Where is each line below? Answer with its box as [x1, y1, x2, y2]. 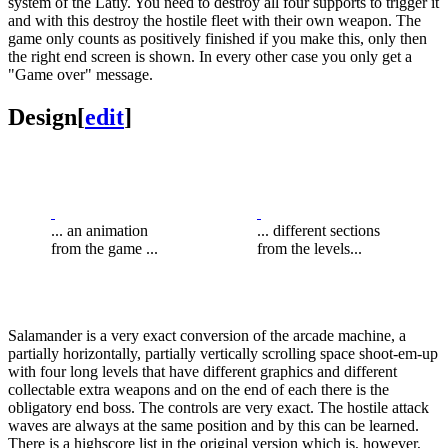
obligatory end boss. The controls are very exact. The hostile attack [8, 398, 429, 416]
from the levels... [257, 239, 362, 257]
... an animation [51, 221, 148, 239]
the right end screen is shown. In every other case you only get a [8, 47, 412, 65]
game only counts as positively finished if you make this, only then [8, 29, 427, 47]
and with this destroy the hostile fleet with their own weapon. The [8, 11, 421, 29]
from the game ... [51, 239, 158, 257]
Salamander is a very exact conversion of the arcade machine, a [8, 326, 406, 344]
